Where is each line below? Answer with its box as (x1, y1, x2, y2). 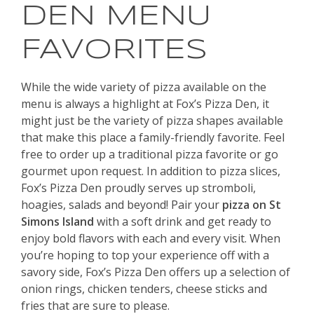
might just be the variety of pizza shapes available (21, 113, 283, 129)
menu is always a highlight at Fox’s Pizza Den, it (21, 96, 269, 112)
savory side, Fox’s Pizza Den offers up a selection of (21, 264, 290, 280)
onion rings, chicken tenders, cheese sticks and (21, 281, 267, 297)
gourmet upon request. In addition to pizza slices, (21, 163, 280, 179)
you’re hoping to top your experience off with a (21, 247, 269, 264)
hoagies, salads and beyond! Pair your (21, 197, 222, 213)
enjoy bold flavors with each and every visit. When (21, 231, 280, 247)
